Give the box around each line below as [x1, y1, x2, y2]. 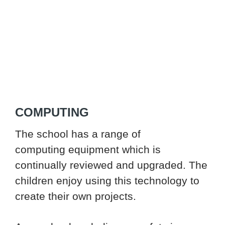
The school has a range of [15, 128, 141, 140]
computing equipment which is [15, 144, 161, 156]
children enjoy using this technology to [15, 175, 199, 187]
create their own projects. [15, 190, 136, 202]
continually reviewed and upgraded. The [15, 159, 207, 171]
